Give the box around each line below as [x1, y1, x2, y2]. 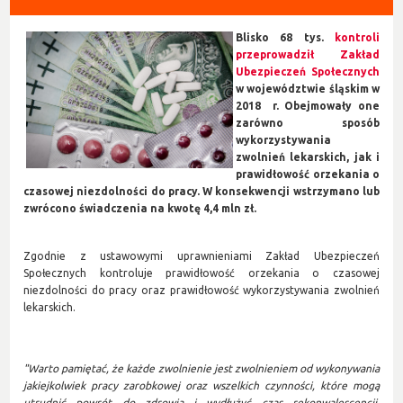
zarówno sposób [236, 116, 380, 129]
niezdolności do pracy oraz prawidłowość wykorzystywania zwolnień [23, 283, 380, 296]
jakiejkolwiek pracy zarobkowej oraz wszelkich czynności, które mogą [23, 379, 380, 391]
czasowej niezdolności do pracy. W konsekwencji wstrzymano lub [23, 184, 380, 197]
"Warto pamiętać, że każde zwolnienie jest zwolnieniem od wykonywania [23, 362, 380, 374]
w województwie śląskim [236, 82, 372, 94]
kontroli [334, 31, 380, 43]
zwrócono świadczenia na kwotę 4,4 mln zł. [23, 201, 257, 214]
